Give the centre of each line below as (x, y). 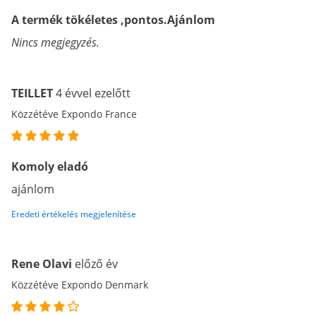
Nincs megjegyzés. (55, 42)
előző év (96, 264)
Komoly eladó (50, 166)
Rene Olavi (42, 264)
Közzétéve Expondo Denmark (80, 285)
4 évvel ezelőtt (93, 93)
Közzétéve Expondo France (74, 114)
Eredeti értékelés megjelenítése (74, 214)
